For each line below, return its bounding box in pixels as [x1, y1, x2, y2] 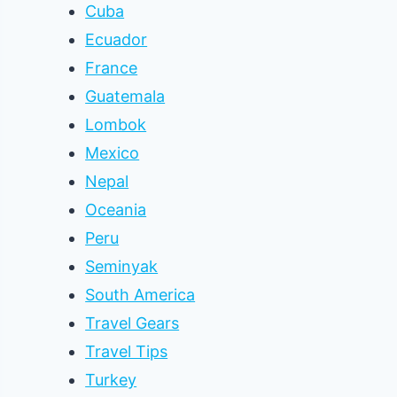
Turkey [85, 370, 137, 389]
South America [85, 285, 196, 304]
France [85, 58, 138, 77]
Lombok [85, 115, 147, 134]
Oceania [85, 200, 147, 219]
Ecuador [85, 30, 148, 49]
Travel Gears [85, 314, 180, 332]
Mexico [85, 144, 140, 162]
